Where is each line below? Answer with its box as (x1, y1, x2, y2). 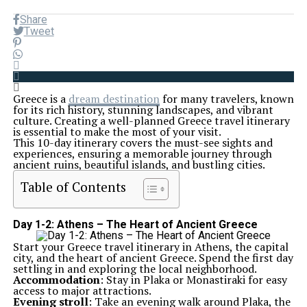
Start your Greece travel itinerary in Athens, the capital (12, 239, 288, 254)
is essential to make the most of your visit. (12, 124, 221, 139)
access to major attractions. (12, 283, 151, 298)
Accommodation (12, 272, 100, 287)
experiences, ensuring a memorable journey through (12, 146, 272, 161)
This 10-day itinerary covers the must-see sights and (12, 135, 273, 150)
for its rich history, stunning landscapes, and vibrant (12, 102, 273, 117)
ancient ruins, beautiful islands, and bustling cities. (12, 157, 265, 172)
